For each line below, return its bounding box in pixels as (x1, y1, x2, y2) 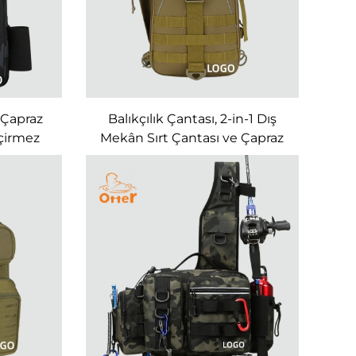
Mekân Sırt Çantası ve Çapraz (100, 130, 284, 145)
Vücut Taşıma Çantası (123, 149, 261, 164)
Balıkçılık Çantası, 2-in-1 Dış (107, 110, 277, 126)
